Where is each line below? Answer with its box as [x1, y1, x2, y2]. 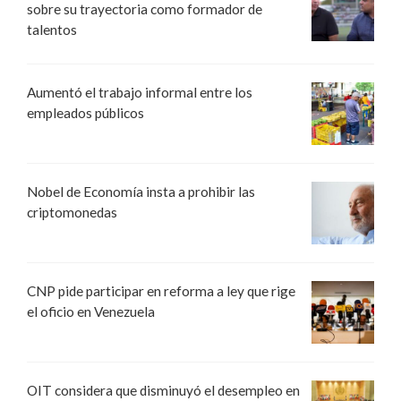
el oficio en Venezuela [27, 303, 155, 320]
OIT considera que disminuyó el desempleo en [27, 381, 300, 398]
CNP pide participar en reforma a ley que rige [27, 282, 295, 299]
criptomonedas [27, 203, 117, 220]
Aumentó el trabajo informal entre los [27, 83, 252, 100]
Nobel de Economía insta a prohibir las [27, 183, 255, 200]
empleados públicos [27, 104, 144, 121]
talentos [27, 21, 77, 38]
